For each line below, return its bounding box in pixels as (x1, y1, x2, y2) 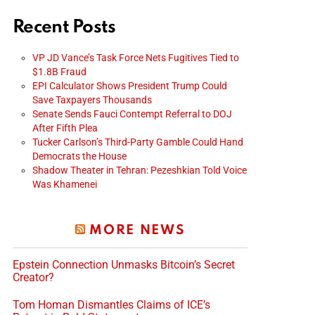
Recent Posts (13, 18, 116, 37)
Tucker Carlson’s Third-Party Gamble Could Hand (32, 136, 243, 148)
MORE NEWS (89, 223, 186, 237)
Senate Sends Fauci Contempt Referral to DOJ (32, 108, 232, 120)
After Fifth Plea (32, 122, 98, 134)
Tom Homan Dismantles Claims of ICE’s (13, 297, 210, 311)
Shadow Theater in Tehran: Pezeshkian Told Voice (32, 164, 247, 176)
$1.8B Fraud (32, 65, 86, 77)
